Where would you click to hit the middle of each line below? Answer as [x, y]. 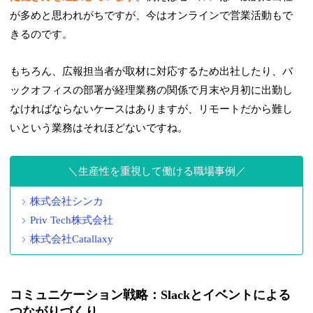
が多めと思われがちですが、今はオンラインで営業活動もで [152, 16]
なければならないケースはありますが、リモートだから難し [152, 109]
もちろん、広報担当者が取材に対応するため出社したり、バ [152, 72]
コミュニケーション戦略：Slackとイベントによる [151, 295]
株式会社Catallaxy [72, 239]
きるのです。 [42, 35]
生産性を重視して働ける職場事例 [156, 172]
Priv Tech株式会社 [72, 220]
